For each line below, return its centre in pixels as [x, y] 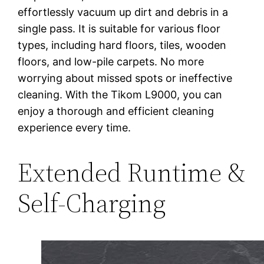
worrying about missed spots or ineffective [125, 78]
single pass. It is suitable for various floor [119, 28]
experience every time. [75, 127]
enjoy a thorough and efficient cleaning [116, 111]
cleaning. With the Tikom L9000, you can [120, 94]
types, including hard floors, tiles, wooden [122, 45]
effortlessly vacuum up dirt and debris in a [123, 12]
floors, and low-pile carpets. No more [111, 61]
